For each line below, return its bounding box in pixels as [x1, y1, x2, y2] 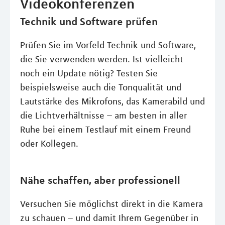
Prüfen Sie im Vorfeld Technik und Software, [20, 40, 196, 51]
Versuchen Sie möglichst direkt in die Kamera [20, 198, 203, 209]
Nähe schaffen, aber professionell [20, 173, 180, 186]
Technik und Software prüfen [20, 15, 158, 28]
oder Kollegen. [20, 138, 78, 149]
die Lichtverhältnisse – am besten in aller [20, 110, 187, 121]
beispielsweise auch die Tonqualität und [20, 82, 181, 93]
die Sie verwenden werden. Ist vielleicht [20, 54, 183, 65]
